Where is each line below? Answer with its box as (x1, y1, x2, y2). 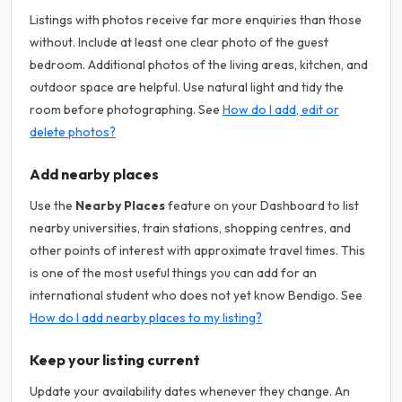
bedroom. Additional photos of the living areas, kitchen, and (30, 56, 368, 73)
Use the (30, 197, 75, 214)
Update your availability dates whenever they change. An (30, 382, 350, 399)
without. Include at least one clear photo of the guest (30, 33, 328, 50)
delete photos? (30, 123, 116, 140)
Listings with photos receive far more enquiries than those (30, 11, 362, 28)
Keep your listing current (30, 350, 200, 369)
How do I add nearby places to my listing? (30, 309, 262, 326)
